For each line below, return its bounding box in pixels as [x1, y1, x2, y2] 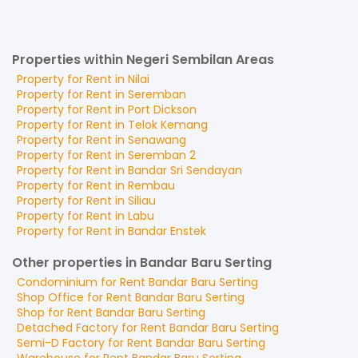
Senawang [128, 132, 186, 148]
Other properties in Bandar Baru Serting [12, 253, 272, 272]
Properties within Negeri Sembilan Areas [12, 50, 274, 69]
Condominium [17, 274, 97, 290]
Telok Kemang [128, 117, 208, 133]
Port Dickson [128, 101, 197, 117]
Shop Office [17, 289, 84, 305]
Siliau [128, 193, 156, 209]
